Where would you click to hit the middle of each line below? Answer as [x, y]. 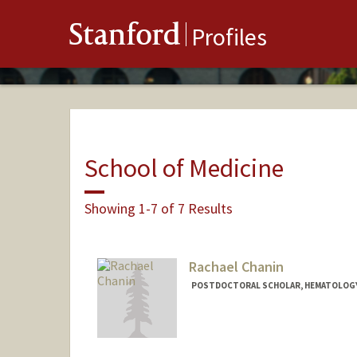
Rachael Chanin [236, 267]
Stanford [125, 38]
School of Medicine [184, 168]
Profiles [229, 37]
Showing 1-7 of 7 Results [158, 208]
